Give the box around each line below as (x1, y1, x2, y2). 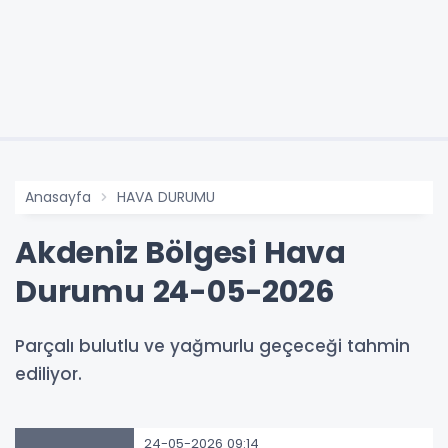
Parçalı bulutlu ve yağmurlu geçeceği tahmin (15, 333, 410, 358)
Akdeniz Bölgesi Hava (15, 231, 346, 274)
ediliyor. (15, 361, 82, 386)
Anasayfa (25, 186, 91, 207)
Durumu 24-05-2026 (15, 270, 335, 313)
